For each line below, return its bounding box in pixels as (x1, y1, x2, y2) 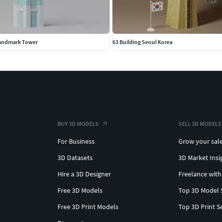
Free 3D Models (57, 186, 103, 195)
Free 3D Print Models (57, 202, 118, 212)
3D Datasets (57, 153, 93, 163)
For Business (57, 137, 95, 146)
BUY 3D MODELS (57, 120, 99, 128)
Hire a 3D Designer (57, 169, 111, 179)
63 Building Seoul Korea (112, 38, 172, 46)
